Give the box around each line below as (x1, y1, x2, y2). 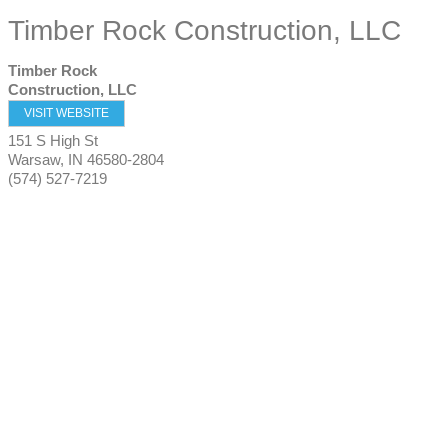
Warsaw (8, 151, 60, 168)
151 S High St (8, 132, 98, 149)
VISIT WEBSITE (24, 106, 109, 120)
